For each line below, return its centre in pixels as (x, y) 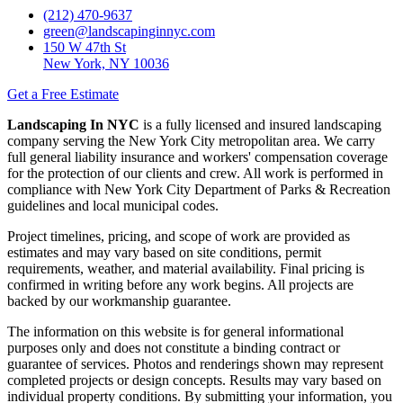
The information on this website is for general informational (175, 331)
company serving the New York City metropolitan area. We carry (191, 140)
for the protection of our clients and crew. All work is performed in (195, 173)
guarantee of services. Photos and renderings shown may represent (195, 363)
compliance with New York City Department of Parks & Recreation (199, 189)
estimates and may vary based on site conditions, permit (164, 252)
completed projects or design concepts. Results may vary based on (194, 380)
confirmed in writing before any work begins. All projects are (180, 284)
